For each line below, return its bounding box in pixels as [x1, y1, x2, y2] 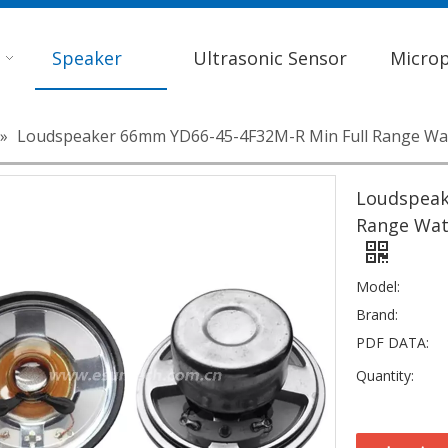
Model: [356, 277, 400, 296]
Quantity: [356, 366, 414, 385]
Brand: [356, 305, 398, 324]
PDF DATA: [356, 333, 429, 352]
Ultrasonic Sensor [192, 46, 347, 70]
